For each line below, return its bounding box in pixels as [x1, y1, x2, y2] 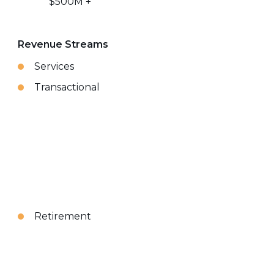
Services [34, 61, 75, 72]
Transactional [34, 81, 100, 93]
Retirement [34, 210, 92, 222]
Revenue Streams [18, 39, 109, 50]
